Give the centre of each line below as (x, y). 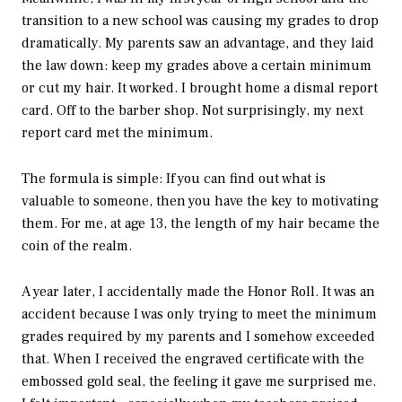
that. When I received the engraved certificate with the (193, 358)
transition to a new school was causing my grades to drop (200, 21)
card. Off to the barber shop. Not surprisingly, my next (192, 111)
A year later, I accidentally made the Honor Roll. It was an (198, 291)
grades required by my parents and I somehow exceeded (198, 336)
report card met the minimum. (117, 133)
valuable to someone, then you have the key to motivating (200, 201)
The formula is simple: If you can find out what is (174, 179)
